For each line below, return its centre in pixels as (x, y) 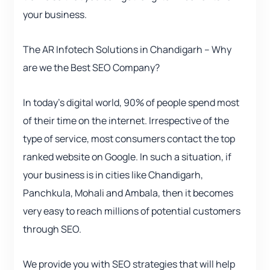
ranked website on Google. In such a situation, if (127, 157)
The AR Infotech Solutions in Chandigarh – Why (127, 50)
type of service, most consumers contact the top (129, 139)
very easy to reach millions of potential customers (132, 211)
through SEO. (52, 229)
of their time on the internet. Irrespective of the (126, 121)
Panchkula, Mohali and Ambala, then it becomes (128, 193)
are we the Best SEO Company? (91, 68)
